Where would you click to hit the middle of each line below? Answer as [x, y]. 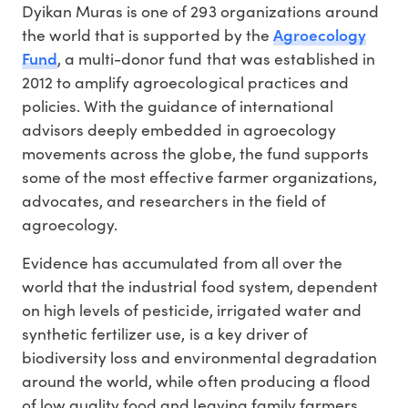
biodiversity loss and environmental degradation [199, 357]
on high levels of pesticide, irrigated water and [192, 310]
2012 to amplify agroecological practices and [185, 82]
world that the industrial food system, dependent [200, 286]
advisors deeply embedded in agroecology [179, 130]
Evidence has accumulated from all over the [182, 263]
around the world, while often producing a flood [196, 381]
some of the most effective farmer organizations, [199, 177]
